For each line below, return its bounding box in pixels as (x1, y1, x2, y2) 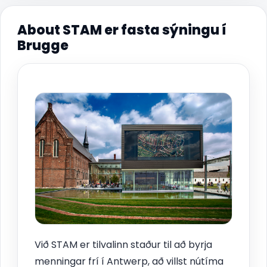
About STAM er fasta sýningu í (17, 20, 226, 39)
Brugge (17, 36, 69, 55)
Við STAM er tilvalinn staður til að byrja (35, 237, 212, 252)
